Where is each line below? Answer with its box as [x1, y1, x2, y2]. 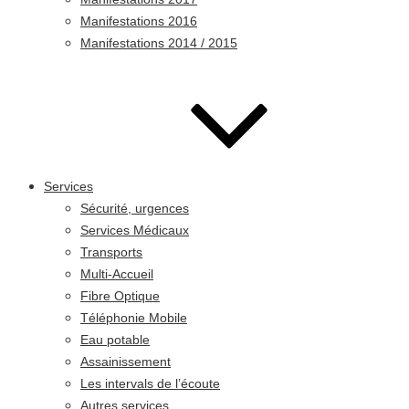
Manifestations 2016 [80, 13, 197, 28]
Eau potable [80, 331, 150, 347]
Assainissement [80, 353, 171, 369]
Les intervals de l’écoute [80, 375, 220, 391]
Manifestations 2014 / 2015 [80, 35, 237, 50]
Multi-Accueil [80, 266, 153, 281]
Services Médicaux [80, 222, 189, 237]
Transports [80, 244, 142, 259]
